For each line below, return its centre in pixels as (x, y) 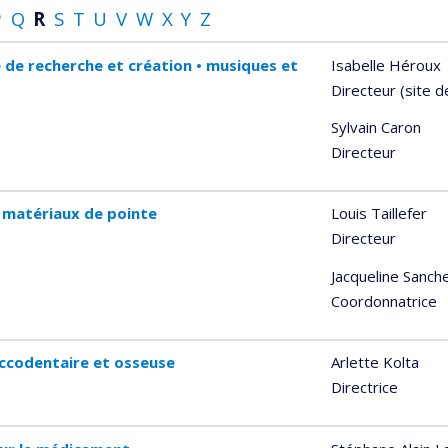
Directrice (364, 387)
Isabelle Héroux (385, 64)
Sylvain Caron (375, 127)
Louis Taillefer (378, 213)
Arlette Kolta (374, 362)
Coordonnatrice (383, 300)
